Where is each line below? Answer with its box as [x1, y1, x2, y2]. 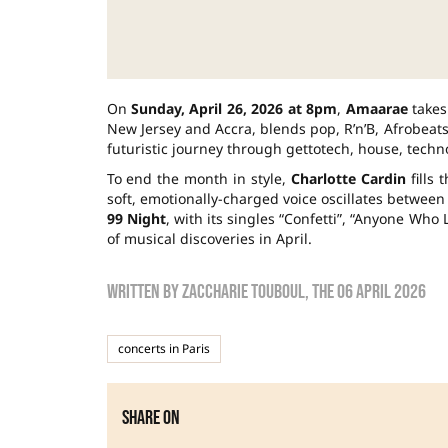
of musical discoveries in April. [106, 228, 312, 248]
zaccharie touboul [181, 279, 305, 304]
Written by [106, 279, 182, 304]
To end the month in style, [106, 168, 292, 188]
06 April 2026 [336, 279, 426, 304]
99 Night [106, 208, 166, 228]
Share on [121, 405, 180, 430]
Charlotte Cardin [291, 168, 407, 188]
